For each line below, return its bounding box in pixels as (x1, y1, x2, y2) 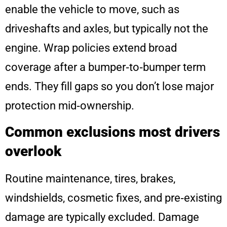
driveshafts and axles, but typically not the (5, 22, 208, 35)
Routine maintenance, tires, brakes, (5, 172, 175, 185)
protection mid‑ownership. (5, 99, 134, 112)
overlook (5, 143, 61, 160)
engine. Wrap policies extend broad (5, 41, 177, 54)
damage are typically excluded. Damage (5, 211, 199, 224)
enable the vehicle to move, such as (5, 3, 179, 16)
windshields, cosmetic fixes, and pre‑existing (5, 192, 222, 205)
